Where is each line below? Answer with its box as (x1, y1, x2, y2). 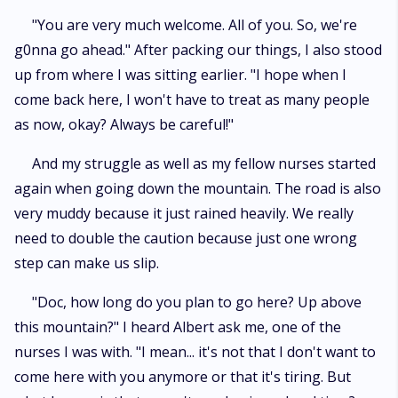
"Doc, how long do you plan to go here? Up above (32, 292, 362, 312)
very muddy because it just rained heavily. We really (14, 203, 354, 223)
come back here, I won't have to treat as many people (14, 90, 370, 109)
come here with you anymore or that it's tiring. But (14, 367, 351, 386)
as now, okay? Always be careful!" (14, 115, 234, 134)
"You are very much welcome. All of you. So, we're (32, 15, 357, 35)
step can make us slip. (14, 253, 159, 273)
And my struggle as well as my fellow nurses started (32, 154, 376, 173)
